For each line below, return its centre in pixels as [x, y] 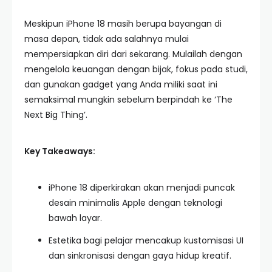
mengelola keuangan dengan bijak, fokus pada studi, [136, 69]
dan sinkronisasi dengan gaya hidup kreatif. [140, 256]
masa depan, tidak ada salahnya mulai [107, 39]
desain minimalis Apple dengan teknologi [135, 203]
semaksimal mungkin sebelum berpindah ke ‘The [128, 100]
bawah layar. [75, 218]
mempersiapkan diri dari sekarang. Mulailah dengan [133, 54]
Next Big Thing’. [56, 115]
